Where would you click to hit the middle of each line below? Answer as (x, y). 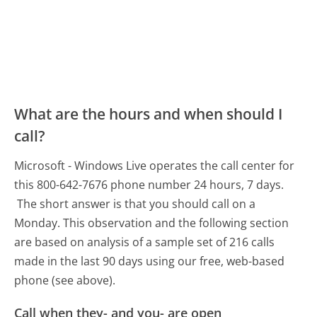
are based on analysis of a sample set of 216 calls (145, 242)
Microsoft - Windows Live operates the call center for (155, 166)
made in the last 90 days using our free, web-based (150, 261)
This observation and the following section (176, 223)
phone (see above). (65, 281)
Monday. (38, 223)
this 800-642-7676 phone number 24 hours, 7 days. (149, 185)
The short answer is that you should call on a (137, 204)
